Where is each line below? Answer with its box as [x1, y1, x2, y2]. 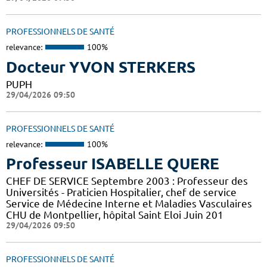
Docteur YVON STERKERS [6, 58, 195, 76]
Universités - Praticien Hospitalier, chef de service [6, 187, 237, 198]
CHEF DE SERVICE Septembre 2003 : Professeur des [6, 175, 248, 187]
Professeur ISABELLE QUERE [6, 155, 219, 173]
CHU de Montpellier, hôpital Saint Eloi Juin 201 [6, 209, 223, 221]
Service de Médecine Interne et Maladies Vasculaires [6, 198, 252, 210]
